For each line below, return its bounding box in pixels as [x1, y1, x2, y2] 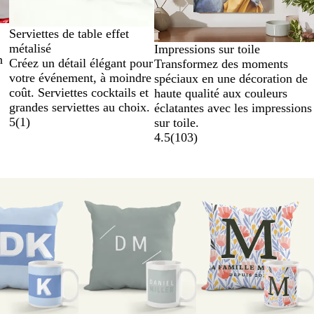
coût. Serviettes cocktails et [8, 85, 149, 100]
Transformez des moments [153, 56, 288, 71]
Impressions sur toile [153, 41, 260, 56]
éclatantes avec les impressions [153, 100, 312, 115]
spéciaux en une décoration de [153, 71, 308, 86]
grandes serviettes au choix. [8, 100, 150, 114]
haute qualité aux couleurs [153, 86, 287, 100]
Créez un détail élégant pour [8, 55, 153, 70]
